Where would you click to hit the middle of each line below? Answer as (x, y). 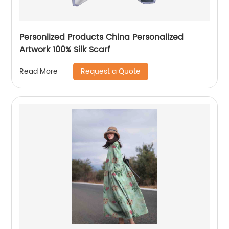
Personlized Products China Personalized (102, 37)
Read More (39, 71)
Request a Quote (111, 71)
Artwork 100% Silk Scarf (65, 49)
